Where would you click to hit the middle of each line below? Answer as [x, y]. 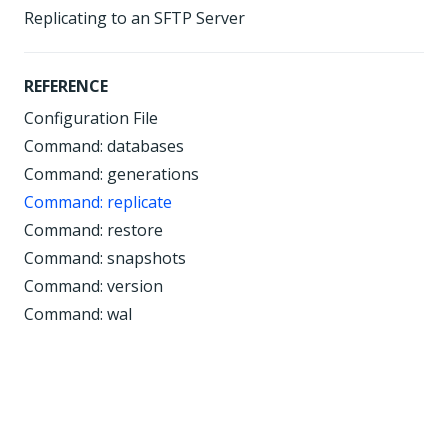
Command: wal [78, 314]
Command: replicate [98, 202]
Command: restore [93, 230]
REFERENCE [66, 86]
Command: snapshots [105, 258]
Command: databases [104, 146]
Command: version [93, 286]
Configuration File [91, 118]
